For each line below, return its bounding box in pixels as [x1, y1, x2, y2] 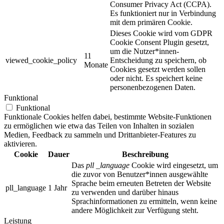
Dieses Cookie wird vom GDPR [110, 28, 212, 37]
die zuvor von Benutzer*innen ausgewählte [71, 169, 208, 178]
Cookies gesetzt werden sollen [110, 64, 205, 73]
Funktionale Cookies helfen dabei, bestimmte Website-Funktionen [4, 112, 211, 121]
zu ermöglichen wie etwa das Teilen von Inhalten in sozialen [4, 121, 194, 130]
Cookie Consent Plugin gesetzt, [110, 37, 209, 46]
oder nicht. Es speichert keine [110, 73, 202, 82]
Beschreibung [121, 149, 168, 158]
